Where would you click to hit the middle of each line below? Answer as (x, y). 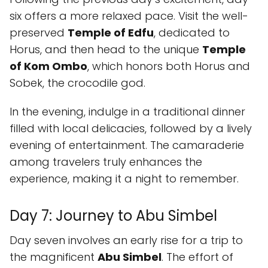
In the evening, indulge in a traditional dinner (127, 112)
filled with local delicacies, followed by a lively (131, 128)
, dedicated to (192, 33)
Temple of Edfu (111, 33)
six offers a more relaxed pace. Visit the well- (129, 16)
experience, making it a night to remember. (124, 179)
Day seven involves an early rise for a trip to (126, 240)
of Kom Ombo (48, 66)
